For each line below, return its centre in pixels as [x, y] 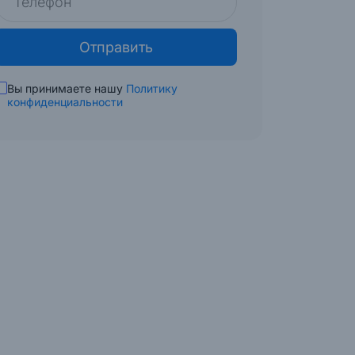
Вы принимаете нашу [67, 88]
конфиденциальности [65, 102]
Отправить [116, 47]
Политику [152, 88]
